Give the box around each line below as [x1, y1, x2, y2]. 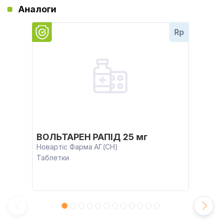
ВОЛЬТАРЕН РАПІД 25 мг [37, 132, 147, 142]
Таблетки [37, 153, 69, 162]
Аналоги [18, 4, 56, 14]
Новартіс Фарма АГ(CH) [37, 143, 118, 151]
